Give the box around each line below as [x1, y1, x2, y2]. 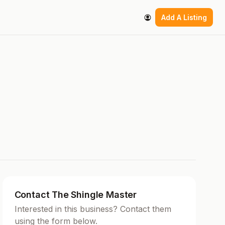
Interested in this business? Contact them [14, 203, 171, 214]
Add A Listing [161, 13, 207, 22]
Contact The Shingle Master [14, 189, 137, 200]
